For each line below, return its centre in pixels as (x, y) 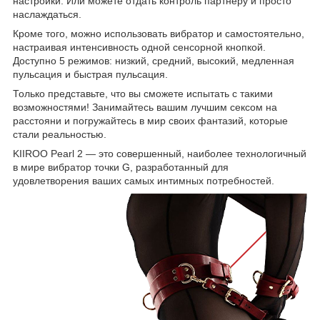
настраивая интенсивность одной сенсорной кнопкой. (139, 47)
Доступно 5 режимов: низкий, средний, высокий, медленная (154, 60)
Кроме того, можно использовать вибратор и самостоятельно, (159, 33)
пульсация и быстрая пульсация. (90, 74)
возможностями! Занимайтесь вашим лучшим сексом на (145, 107)
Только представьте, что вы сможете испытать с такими (143, 93)
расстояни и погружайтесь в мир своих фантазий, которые (150, 120)
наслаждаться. (47, 14)
